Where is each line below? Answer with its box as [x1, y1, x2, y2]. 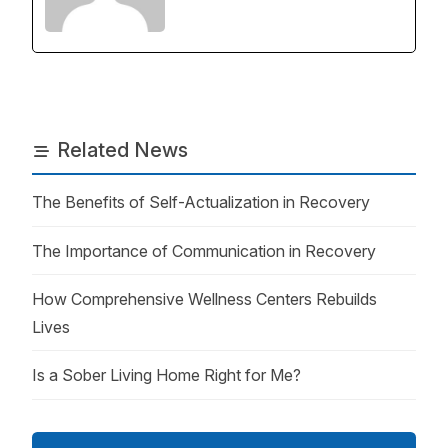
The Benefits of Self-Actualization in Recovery [32, 192, 370, 213]
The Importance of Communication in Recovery [32, 240, 376, 261]
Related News [56, 138, 188, 162]
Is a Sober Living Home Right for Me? [32, 364, 301, 385]
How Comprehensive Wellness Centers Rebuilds [32, 288, 377, 309]
